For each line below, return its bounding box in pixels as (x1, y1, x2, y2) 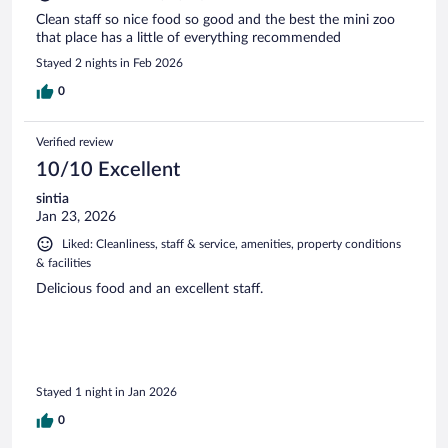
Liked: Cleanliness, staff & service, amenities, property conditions (62, 237, 401, 250)
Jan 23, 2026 (36, 209, 116, 224)
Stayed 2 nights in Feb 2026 (36, 56, 183, 69)
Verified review (36, 135, 113, 148)
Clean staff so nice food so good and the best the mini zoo (36, 12, 395, 27)
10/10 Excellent (36, 159, 180, 180)
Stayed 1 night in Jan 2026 (36, 386, 177, 399)
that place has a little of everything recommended (36, 30, 341, 45)
